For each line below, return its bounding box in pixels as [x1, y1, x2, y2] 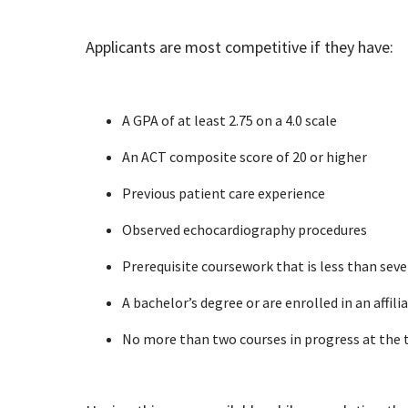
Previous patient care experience [121, 184, 325, 203]
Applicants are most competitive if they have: [85, 36, 393, 58]
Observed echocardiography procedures [121, 220, 367, 240]
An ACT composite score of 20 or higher [121, 148, 367, 167]
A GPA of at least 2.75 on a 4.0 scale [121, 111, 337, 130]
